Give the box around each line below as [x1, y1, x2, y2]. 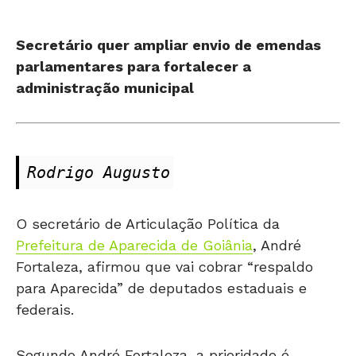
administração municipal [16, 79, 194, 96]
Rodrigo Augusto [27, 162, 170, 182]
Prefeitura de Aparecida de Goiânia [16, 236, 253, 253]
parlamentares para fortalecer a [16, 57, 251, 75]
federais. [16, 300, 74, 318]
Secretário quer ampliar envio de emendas [16, 36, 321, 53]
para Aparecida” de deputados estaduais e [16, 279, 307, 296]
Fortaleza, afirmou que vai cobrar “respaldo [16, 257, 313, 275]
